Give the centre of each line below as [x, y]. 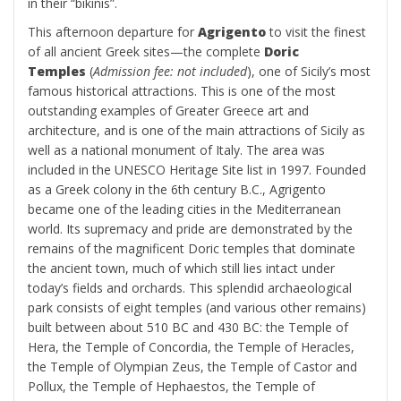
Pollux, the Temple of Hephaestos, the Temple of [171, 386]
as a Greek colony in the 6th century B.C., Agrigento [177, 189]
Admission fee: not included [170, 71]
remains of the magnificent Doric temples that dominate [192, 248]
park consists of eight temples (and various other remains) [197, 307]
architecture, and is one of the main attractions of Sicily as [196, 130]
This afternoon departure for [113, 32]
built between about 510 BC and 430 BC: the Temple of [188, 327]
